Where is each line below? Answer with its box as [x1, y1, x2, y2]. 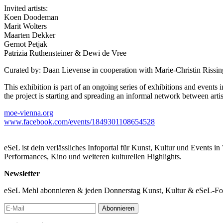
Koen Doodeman [4, 12, 58, 21]
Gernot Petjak [4, 39, 47, 48]
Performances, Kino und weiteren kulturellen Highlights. [4, 152, 182, 161]
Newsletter [4, 169, 40, 178]
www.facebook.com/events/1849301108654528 [4, 117, 155, 126]
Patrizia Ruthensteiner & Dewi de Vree [4, 48, 126, 57]
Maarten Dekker [4, 30, 55, 39]
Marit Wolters [4, 21, 47, 30]
